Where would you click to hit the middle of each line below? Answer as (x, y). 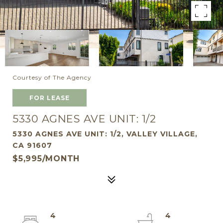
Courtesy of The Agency (52, 77)
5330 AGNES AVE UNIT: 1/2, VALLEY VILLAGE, (105, 134)
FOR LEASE (50, 98)
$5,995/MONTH (46, 159)
